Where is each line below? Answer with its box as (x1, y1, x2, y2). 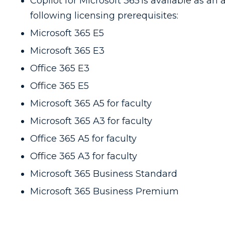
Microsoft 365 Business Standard (30, 168, 177, 179)
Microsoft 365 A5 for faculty (30, 97, 152, 109)
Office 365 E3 (30, 62, 89, 74)
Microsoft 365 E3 (30, 45, 104, 56)
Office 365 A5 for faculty (30, 133, 137, 144)
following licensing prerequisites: (30, 10, 178, 21)
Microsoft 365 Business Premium (30, 185, 179, 197)
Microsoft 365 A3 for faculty (30, 115, 152, 127)
